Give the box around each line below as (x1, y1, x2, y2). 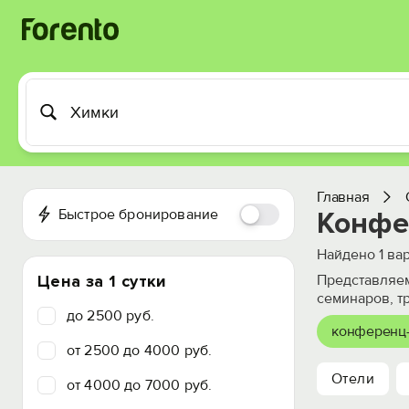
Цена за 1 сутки (37, 271, 167, 291)
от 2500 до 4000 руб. (67, 341, 213, 360)
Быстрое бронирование (58, 205, 219, 224)
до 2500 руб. (67, 307, 154, 325)
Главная (317, 188, 370, 206)
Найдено (317, 246, 379, 264)
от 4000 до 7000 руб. (67, 376, 213, 394)
